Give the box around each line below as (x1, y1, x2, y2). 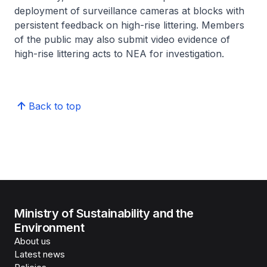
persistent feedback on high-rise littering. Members (14, 19, 244, 31)
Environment (14, 221, 85, 235)
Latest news (14, 249, 65, 260)
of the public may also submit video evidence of (14, 33, 230, 45)
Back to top (29, 100, 81, 112)
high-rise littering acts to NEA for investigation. (14, 48, 224, 60)
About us (14, 235, 51, 247)
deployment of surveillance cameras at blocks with (14, 5, 244, 17)
